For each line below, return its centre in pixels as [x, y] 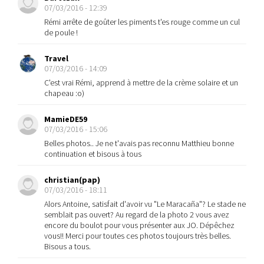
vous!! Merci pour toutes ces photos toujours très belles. [138, 236]
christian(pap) [72, 180]
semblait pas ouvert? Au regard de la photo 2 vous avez [137, 214]
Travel [56, 58]
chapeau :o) [64, 93]
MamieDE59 [66, 119]
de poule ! [61, 32]
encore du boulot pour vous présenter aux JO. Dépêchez [139, 225]
